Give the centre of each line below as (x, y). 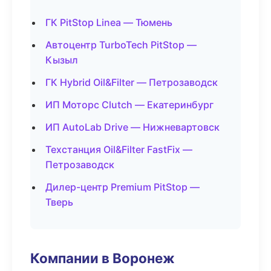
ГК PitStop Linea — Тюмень (109, 22)
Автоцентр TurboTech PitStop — (121, 45)
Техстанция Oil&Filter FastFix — (119, 149)
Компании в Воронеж (103, 258)
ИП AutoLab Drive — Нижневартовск (132, 127)
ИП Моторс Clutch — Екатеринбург (129, 105)
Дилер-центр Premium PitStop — (122, 187)
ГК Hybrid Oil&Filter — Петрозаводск (132, 82)
